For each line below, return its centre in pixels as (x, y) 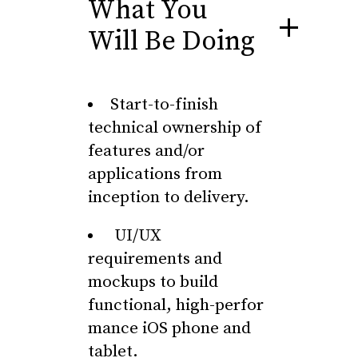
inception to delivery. (169, 197)
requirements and (155, 259)
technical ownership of (175, 128)
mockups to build (153, 282)
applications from (155, 174)
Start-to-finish (164, 105)
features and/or (146, 151)
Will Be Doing (171, 42)
